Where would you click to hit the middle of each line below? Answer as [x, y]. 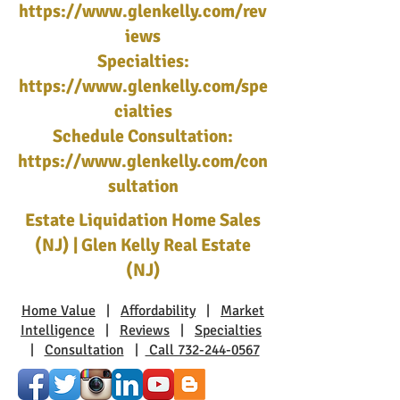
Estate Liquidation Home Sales [143, 220]
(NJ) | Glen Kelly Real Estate [143, 245]
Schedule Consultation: [143, 136]
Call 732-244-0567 [202, 350]
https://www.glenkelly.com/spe [143, 86]
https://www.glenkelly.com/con [143, 161]
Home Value [58, 311]
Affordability [158, 311]
